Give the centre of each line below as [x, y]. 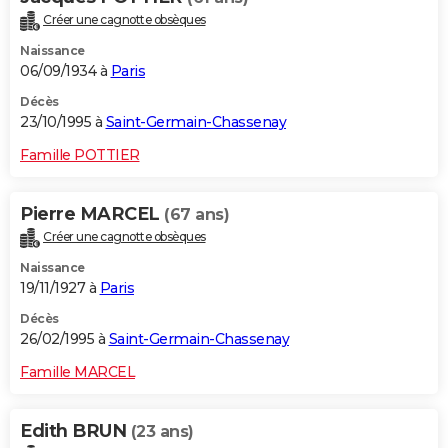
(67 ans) [196, 214]
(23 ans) [162, 431]
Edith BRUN [75, 430]
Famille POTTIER [80, 154]
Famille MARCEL [77, 371]
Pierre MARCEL [92, 213]
